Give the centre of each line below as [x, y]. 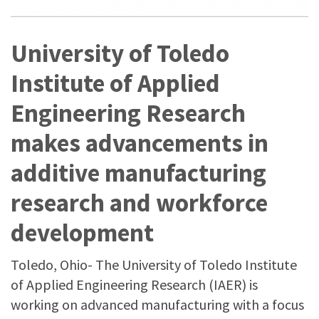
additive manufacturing [138, 173]
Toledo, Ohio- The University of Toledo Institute [154, 265]
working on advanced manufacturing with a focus [157, 304]
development [82, 233]
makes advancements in [140, 143]
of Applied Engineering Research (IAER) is [134, 284]
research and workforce [139, 203]
